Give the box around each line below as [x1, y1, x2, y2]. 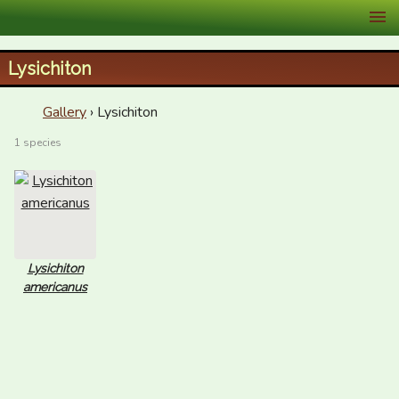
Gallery [43, 102, 86, 122]
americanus [23, 280, 87, 294]
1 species [14, 135, 61, 150]
